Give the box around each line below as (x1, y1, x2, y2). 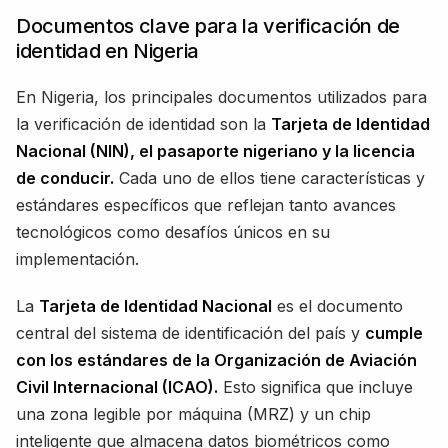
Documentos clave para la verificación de (16, 13, 401, 38)
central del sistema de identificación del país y (16, 322, 365, 343)
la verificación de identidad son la (16, 113, 271, 134)
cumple (365, 322, 423, 343)
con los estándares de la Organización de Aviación (16, 349, 417, 370)
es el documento (272, 295, 403, 316)
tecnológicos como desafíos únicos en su (16, 221, 330, 242)
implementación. (16, 248, 139, 269)
